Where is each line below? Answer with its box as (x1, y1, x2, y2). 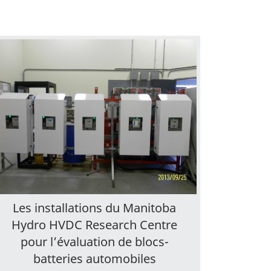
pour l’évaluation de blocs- (20, 233, 169, 250)
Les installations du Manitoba (13, 199, 176, 216)
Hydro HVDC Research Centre (11, 216, 177, 233)
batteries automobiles (33, 250, 156, 267)
